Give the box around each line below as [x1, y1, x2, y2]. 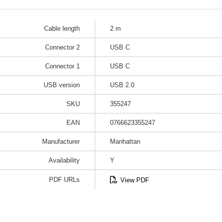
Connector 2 [45, 44, 80, 51]
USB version [44, 81, 80, 89]
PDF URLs [49, 176, 80, 183]
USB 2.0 [110, 81, 134, 89]
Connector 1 [45, 62, 80, 70]
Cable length [44, 25, 80, 32]
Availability [49, 157, 80, 164]
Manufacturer [42, 138, 80, 145]
